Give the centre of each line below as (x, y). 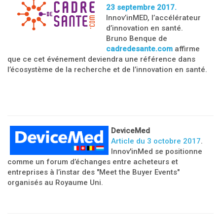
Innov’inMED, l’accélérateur (153, 18)
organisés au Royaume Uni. (55, 183)
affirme (186, 49)
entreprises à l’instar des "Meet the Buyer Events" (93, 172)
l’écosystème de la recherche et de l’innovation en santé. (107, 70)
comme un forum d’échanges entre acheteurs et (93, 162)
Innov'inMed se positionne (157, 151)
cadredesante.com (139, 49)
